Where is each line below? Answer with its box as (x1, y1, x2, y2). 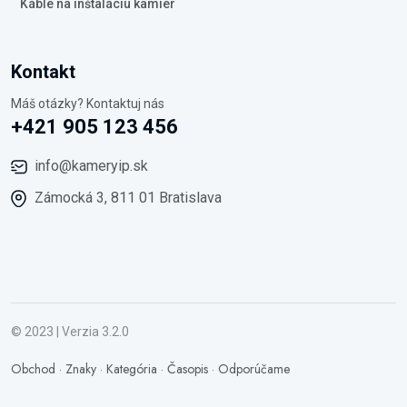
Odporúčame (218, 360, 290, 378)
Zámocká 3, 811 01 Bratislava (35, 189, 222, 206)
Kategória (106, 360, 157, 378)
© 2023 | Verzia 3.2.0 (11, 324, 129, 339)
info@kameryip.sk (35, 157, 148, 174)
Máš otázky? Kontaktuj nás (11, 96, 164, 111)
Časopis (167, 360, 208, 378)
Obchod (11, 360, 55, 378)
